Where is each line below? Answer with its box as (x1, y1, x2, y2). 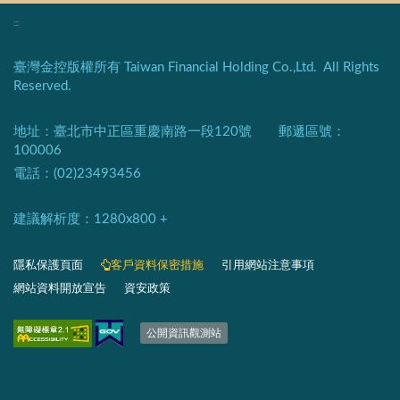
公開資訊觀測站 (146, 328, 221, 339)
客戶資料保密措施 (111, 259, 204, 271)
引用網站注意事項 (221, 259, 314, 271)
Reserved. (13, 79, 71, 93)
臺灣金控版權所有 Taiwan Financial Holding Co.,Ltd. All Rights (13, 60, 379, 74)
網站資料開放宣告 (13, 282, 106, 295)
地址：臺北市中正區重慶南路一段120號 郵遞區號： (13, 124, 346, 138)
